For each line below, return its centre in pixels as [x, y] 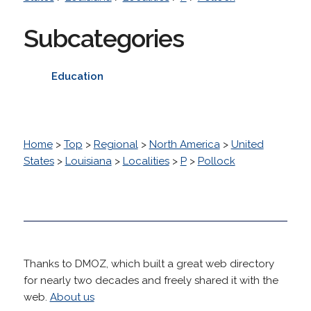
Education [77, 76]
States [39, 161]
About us [72, 297]
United [247, 144]
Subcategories [103, 38]
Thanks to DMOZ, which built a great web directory [149, 263]
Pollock [216, 161]
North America [184, 144]
